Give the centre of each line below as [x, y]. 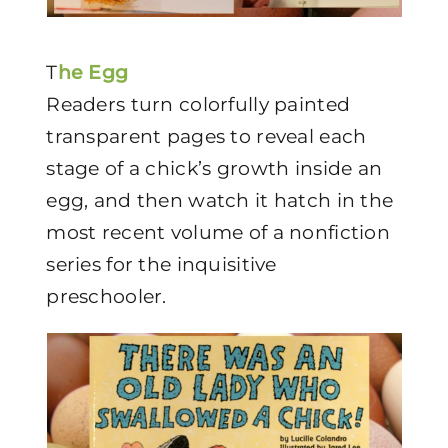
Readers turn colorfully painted [198, 104]
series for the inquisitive [161, 264]
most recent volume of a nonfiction [218, 232]
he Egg [93, 72]
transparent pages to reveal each [206, 136]
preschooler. [106, 296]
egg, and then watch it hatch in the [220, 200]
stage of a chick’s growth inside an [214, 168]
